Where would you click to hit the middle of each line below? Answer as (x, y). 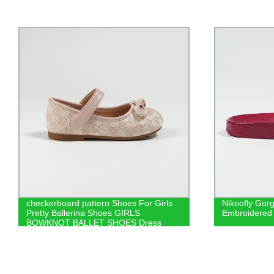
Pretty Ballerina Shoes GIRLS (83, 213)
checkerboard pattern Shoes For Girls (99, 203)
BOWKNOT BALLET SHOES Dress (94, 223)
